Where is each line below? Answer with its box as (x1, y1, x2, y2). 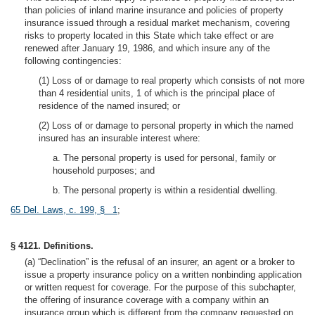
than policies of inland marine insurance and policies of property (25, 5, 283, 15)
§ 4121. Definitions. (11, 240, 94, 251)
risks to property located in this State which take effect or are (25, 30, 274, 41)
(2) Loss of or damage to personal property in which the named (39, 120, 293, 131)
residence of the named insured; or (39, 101, 180, 111)
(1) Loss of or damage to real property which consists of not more (39, 75, 304, 86)
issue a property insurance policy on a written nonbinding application (25, 269, 302, 280)
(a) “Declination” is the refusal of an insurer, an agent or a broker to (25, 257, 295, 267)
